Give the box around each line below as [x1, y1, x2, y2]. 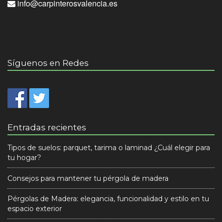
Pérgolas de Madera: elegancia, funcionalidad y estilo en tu [7, 194, 209, 203]
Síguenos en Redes [7, 58, 89, 68]
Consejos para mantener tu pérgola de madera [7, 174, 168, 183]
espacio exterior [7, 204, 62, 213]
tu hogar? [7, 153, 41, 162]
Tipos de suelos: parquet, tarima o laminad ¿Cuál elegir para [7, 143, 210, 152]
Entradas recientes [7, 122, 86, 132]
